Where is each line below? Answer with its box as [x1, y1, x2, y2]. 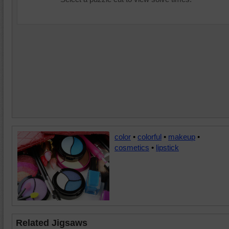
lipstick [156, 143, 179, 152]
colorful [138, 132, 162, 141]
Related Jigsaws [16, 218, 87, 228]
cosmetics [114, 143, 149, 152]
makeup [168, 132, 195, 141]
